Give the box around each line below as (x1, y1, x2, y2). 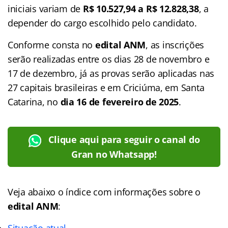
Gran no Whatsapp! (71, 148, 157, 160)
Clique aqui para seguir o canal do (48, 133, 200, 146)
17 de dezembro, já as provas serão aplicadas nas (8, 67, 215, 79)
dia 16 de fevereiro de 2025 (60, 95, 179, 108)
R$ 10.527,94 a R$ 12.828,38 (82, 2, 199, 15)
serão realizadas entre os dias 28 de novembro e (8, 52, 210, 65)
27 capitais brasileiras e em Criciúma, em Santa (8, 81, 205, 94)
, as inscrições (146, 38, 205, 51)
